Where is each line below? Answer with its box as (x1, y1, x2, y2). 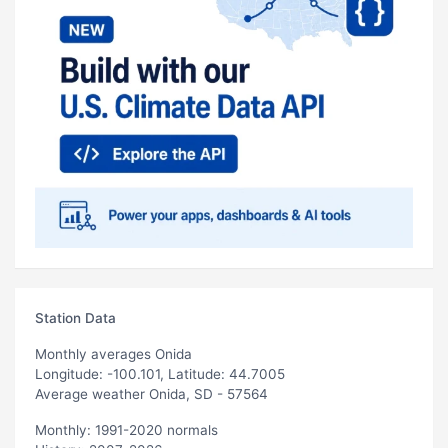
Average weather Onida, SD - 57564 (35, 385, 268, 402)
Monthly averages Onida (35, 345, 192, 362)
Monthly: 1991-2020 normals (35, 421, 218, 438)
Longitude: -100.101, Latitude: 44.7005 (35, 365, 285, 382)
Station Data (35, 309, 116, 326)
